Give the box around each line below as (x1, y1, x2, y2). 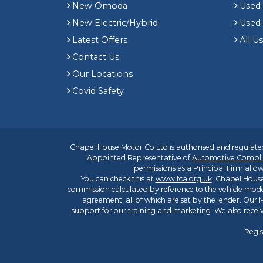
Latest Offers (72, 35, 127, 45)
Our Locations (72, 69, 133, 79)
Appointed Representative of (87, 153, 192, 162)
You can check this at (80, 174, 156, 183)
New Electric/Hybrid (72, 18, 158, 28)
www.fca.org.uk (155, 174, 212, 183)
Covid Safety (72, 86, 124, 96)
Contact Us (72, 52, 119, 62)
